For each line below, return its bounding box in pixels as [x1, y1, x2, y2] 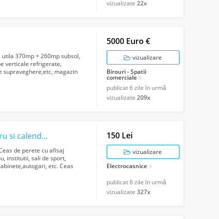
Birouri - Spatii [106, 67, 146, 76]
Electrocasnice [106, 161, 147, 170]
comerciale [106, 73, 137, 82]
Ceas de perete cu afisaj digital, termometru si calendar [42, 130, 48, 141]
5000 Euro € [106, 35, 150, 46]
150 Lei [106, 130, 132, 141]
